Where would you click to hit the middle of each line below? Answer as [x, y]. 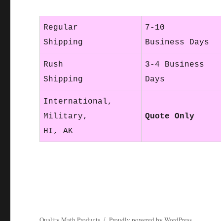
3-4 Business [175, 64]
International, [78, 101]
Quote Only [170, 116]
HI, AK [58, 131]
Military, [66, 116]
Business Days [177, 42]
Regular [61, 27]
